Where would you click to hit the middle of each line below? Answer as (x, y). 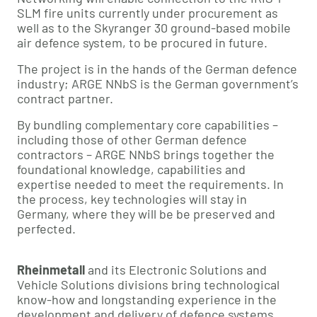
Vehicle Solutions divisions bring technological (148, 285)
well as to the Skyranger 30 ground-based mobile (154, 28)
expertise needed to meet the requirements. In (150, 184)
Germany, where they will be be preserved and (146, 214)
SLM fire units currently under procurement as (148, 13)
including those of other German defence (132, 140)
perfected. (46, 229)
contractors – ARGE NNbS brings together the (146, 155)
